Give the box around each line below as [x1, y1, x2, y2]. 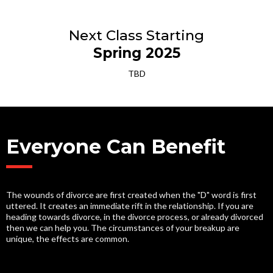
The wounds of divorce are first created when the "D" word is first [6, 190, 257, 200]
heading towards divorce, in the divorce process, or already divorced [6, 211, 263, 222]
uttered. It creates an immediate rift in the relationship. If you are [6, 200, 253, 211]
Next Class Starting [69, 27, 204, 44]
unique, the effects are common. [6, 233, 129, 244]
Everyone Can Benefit [6, 135, 225, 158]
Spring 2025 [93, 44, 180, 62]
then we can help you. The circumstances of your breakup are [6, 222, 239, 233]
